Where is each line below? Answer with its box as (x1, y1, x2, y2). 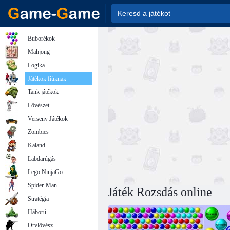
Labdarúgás (28, 155, 56, 162)
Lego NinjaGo (28, 168, 63, 176)
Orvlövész (28, 222, 53, 229)
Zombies (28, 128, 49, 136)
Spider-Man (28, 182, 57, 189)
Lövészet (28, 102, 49, 109)
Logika (28, 62, 45, 69)
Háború (28, 208, 46, 216)
